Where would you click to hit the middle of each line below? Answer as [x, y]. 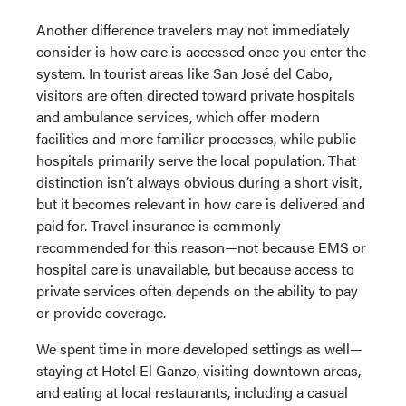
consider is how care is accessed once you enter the [201, 52]
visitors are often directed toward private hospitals [196, 95]
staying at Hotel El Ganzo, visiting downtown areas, [198, 371]
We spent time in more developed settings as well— [199, 349]
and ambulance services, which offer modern [178, 117]
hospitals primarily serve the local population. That [196, 160]
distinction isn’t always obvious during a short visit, [199, 182]
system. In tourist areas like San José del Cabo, [184, 73]
